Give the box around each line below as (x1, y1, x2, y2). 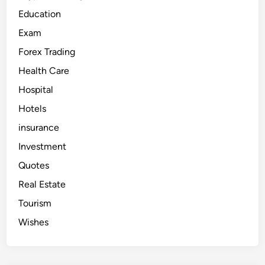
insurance (18, 122, 60, 134)
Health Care (18, 65, 70, 77)
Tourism (18, 198, 52, 209)
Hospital (18, 84, 54, 96)
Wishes (18, 216, 49, 228)
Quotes (18, 160, 50, 172)
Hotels (18, 103, 47, 115)
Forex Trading (18, 46, 76, 58)
